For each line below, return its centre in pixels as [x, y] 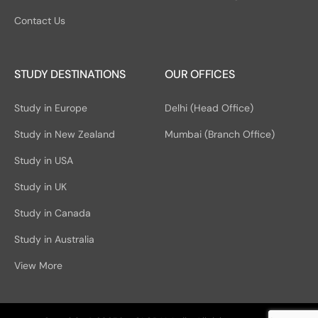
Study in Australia [54, 239]
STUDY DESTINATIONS [70, 74]
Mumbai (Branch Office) [220, 134]
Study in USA [43, 160]
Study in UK [40, 186]
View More [38, 265]
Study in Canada [52, 213]
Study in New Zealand [64, 134]
